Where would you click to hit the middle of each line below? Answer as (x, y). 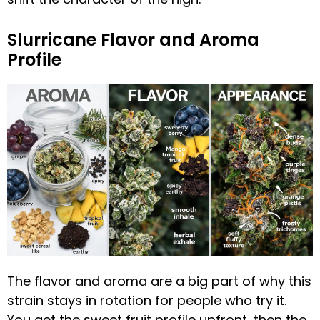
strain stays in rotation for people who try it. (147, 300)
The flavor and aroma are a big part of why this (159, 281)
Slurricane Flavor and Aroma (133, 39)
